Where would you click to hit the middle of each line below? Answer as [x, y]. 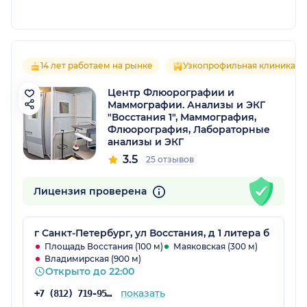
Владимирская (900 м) [93, 259]
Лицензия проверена [91, 192]
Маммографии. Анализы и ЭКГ [186, 105]
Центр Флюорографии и [171, 93]
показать [143, 294]
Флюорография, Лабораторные [189, 130]
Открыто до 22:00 [90, 272]
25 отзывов [170, 160]
